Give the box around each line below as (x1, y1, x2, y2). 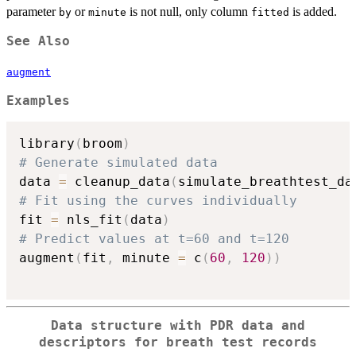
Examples (6, 93, 70, 108)
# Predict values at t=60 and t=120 (19, 231, 289, 247)
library (19, 136, 75, 152)
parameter (6, 4, 59, 18)
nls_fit (59, 212, 122, 228)
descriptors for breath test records (39, 335, 317, 350)
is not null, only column (126, 4, 251, 18)
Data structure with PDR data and (51, 319, 305, 334)
